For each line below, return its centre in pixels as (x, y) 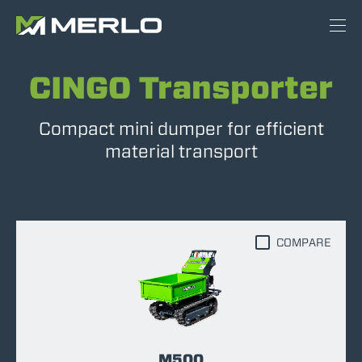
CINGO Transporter (181, 88)
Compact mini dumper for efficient (181, 128)
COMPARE (304, 242)
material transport (181, 151)
